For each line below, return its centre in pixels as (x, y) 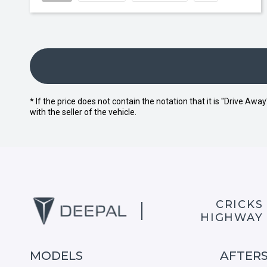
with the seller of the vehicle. (83, 112)
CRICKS (239, 204)
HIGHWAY (232, 218)
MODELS (56, 256)
